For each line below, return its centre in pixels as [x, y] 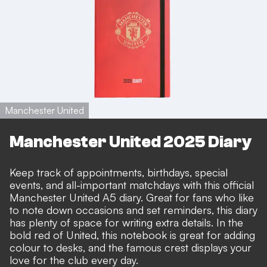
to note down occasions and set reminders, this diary [133, 209]
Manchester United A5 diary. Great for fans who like [132, 197]
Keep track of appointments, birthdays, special [119, 172]
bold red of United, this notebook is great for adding [132, 235]
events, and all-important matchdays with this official [132, 184]
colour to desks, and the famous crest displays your [131, 247]
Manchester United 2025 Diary [131, 142]
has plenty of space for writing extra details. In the [126, 222]
